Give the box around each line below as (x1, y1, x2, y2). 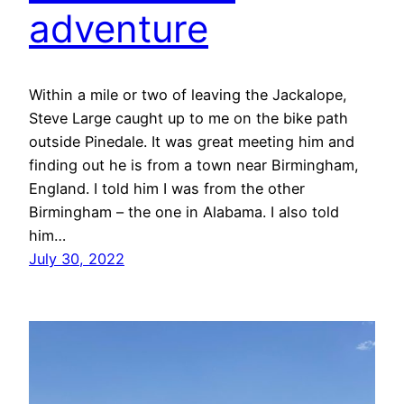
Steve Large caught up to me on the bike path (29, 109, 348, 128)
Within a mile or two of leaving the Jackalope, (29, 86, 347, 105)
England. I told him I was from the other (29, 179, 305, 198)
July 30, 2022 (29, 250, 124, 269)
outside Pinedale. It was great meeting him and (29, 133, 354, 151)
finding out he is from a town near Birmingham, (29, 156, 359, 175)
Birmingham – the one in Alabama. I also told (29, 203, 339, 222)
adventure (29, 5, 208, 52)
